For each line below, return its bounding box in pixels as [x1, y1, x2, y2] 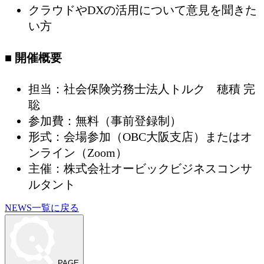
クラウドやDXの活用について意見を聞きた [28, 4, 257, 17]
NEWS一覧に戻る [5, 203, 79, 213]
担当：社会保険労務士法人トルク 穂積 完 [28, 82, 255, 96]
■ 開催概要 [5, 51, 62, 64]
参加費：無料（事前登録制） [28, 114, 181, 128]
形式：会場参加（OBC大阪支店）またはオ [28, 130, 252, 144]
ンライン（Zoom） [28, 146, 127, 160]
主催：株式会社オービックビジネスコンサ [28, 162, 252, 176]
